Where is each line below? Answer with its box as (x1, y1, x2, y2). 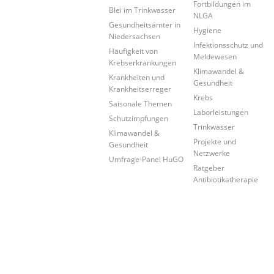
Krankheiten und (109, 72, 165, 83)
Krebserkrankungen (109, 57, 176, 68)
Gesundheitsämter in (109, 20, 180, 30)
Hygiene (193, 25, 222, 35)
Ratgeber (193, 163, 225, 173)
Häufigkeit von (109, 46, 158, 56)
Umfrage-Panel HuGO (109, 154, 183, 165)
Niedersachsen (109, 31, 160, 42)
